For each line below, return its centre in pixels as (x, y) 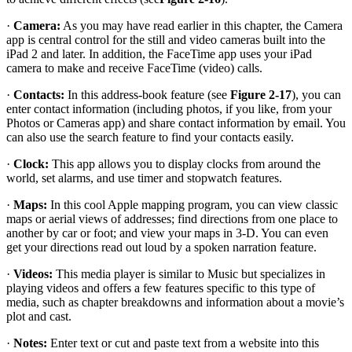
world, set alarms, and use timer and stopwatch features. (144, 178)
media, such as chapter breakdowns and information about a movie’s (175, 302)
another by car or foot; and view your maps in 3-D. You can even (167, 233)
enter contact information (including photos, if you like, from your (169, 109)
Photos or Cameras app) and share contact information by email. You (176, 123)
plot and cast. (39, 317)
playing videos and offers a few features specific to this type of (161, 288)
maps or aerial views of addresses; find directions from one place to (172, 219)
